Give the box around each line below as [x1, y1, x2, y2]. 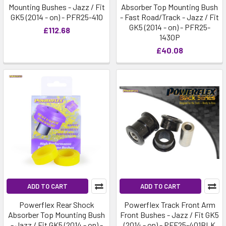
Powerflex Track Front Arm [124, 200, 215, 209]
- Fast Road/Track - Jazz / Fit [120, 12, 219, 22]
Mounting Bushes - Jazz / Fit [8, 2, 105, 12]
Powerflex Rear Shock [19, 200, 94, 209]
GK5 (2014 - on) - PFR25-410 [10, 12, 103, 22]
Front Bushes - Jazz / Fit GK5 [120, 210, 219, 219]
